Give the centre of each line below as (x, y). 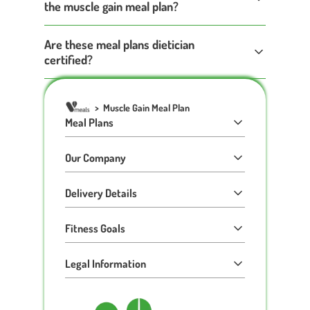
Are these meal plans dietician (119, 44)
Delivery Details (101, 193)
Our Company (95, 158)
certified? (69, 60)
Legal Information (106, 264)
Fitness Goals (95, 228)
